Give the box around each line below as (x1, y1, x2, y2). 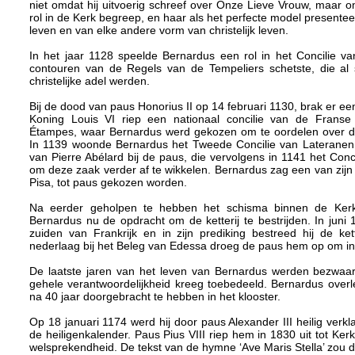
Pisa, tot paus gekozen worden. (29, 176, 187, 189)
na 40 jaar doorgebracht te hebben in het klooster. (29, 290, 281, 303)
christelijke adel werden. (29, 74, 150, 88)
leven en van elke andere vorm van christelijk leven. (29, 24, 288, 37)
